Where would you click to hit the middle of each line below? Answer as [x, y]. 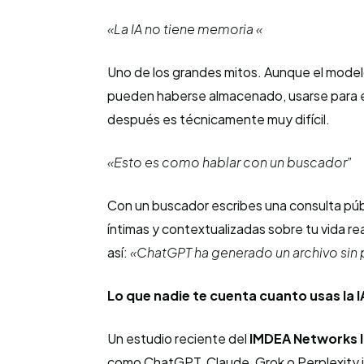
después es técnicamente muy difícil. [219, 119]
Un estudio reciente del [178, 338]
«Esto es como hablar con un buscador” [230, 162]
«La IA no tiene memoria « [185, 29]
